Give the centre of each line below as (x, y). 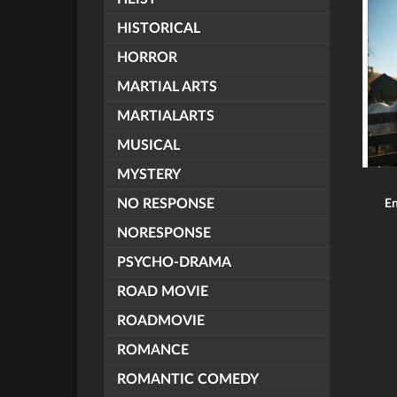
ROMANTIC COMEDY (188, 379)
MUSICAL (148, 145)
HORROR (147, 58)
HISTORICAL (159, 28)
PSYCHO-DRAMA (174, 262)
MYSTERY (149, 175)
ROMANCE (153, 350)
